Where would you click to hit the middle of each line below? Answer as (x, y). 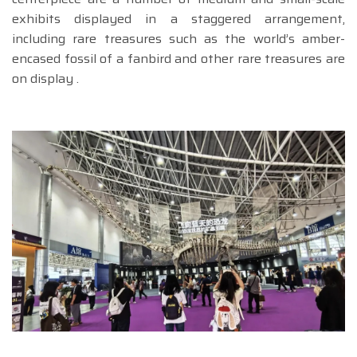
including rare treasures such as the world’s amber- (178, 39)
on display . (45, 79)
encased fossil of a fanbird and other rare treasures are (178, 59)
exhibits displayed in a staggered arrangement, (178, 19)
